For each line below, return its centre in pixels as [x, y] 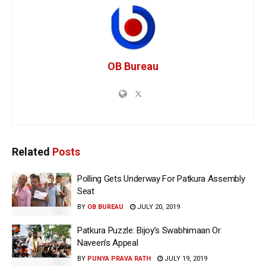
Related [31, 152]
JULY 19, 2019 [185, 258]
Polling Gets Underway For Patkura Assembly [161, 179]
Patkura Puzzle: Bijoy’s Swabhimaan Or [149, 230]
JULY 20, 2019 [158, 207]
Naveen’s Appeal [108, 243]
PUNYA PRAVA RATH [119, 258]
